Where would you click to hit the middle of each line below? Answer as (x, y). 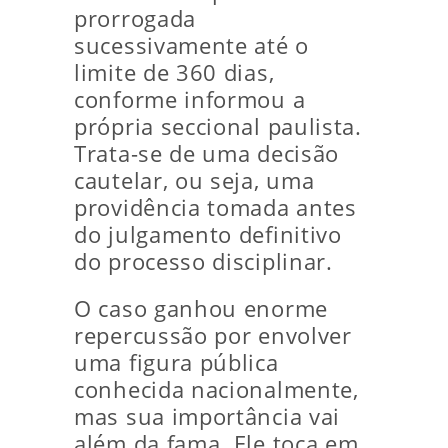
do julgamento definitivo (208, 234)
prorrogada (135, 18)
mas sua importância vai (207, 416)
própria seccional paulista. (218, 126)
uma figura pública (176, 362)
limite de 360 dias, (174, 72)
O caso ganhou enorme (201, 308)
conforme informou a (190, 99)
